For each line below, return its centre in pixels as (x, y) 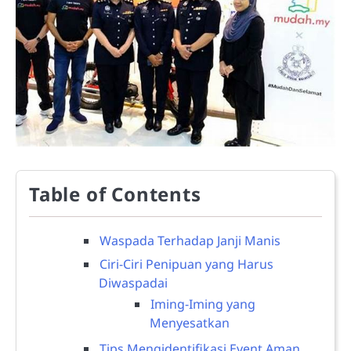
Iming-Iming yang (203, 304)
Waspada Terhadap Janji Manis (190, 240)
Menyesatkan (190, 322)
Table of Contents (115, 194)
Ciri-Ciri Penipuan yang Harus (186, 264)
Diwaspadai (133, 282)
